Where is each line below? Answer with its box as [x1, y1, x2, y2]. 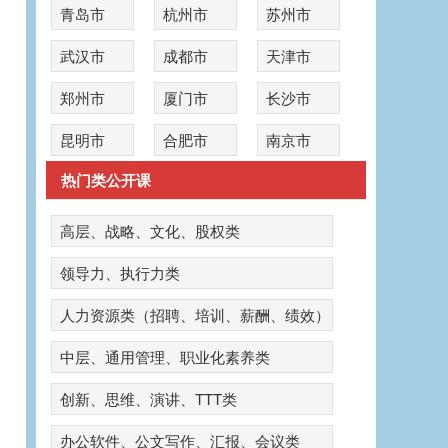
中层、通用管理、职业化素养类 [60, 346, 270, 367]
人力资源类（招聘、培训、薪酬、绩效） [60, 304, 330, 325]
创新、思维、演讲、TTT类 [60, 388, 237, 409]
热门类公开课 [61, 169, 151, 191]
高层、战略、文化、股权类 [60, 220, 240, 241]
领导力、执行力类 [60, 262, 180, 283]
